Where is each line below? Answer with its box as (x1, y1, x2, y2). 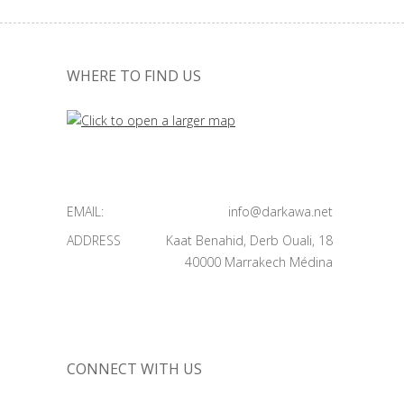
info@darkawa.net (228, 203, 333, 220)
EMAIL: (67, 203, 104, 220)
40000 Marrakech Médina (185, 253, 333, 271)
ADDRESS (67, 232, 121, 249)
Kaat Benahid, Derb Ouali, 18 (166, 232, 333, 249)
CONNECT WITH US (67, 359, 202, 379)
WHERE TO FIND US (67, 66, 201, 86)
